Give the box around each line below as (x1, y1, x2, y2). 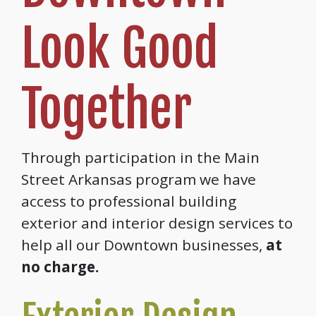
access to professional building (21, 190, 236, 211)
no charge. (21, 256, 99, 276)
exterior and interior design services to (21, 212, 293, 233)
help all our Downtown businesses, (21, 234, 266, 255)
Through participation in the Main (21, 147, 260, 167)
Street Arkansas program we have (21, 169, 256, 189)
